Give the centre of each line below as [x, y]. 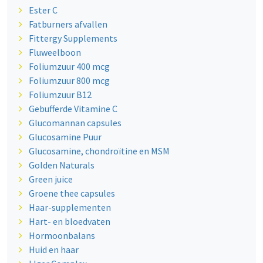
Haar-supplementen [70, 208]
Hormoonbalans [62, 236]
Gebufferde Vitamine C [73, 109]
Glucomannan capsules [75, 123]
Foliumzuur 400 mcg [69, 67]
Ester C [43, 10]
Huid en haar [53, 250]
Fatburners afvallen [68, 24]
